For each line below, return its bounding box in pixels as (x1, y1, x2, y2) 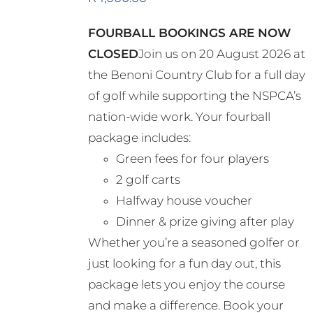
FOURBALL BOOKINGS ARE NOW (87, 26, 291, 41)
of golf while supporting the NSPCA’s (87, 89, 301, 103)
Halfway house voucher (115, 194, 252, 208)
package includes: (87, 131, 191, 145)
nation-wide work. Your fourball (87, 110, 270, 124)
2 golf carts (115, 173, 180, 187)
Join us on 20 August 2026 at (138, 47, 305, 61)
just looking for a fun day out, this (87, 256, 281, 271)
